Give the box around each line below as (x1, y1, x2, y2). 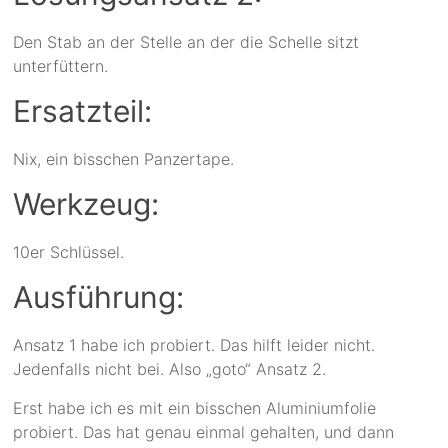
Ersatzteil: (13, 93, 153, 130)
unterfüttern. (13, 56, 109, 77)
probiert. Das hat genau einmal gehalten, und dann (13, 422, 395, 443)
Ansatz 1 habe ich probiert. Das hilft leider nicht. (13, 335, 376, 356)
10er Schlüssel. (13, 242, 125, 263)
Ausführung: (13, 279, 185, 316)
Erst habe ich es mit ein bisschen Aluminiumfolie (13, 398, 377, 419)
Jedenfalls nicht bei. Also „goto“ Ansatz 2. (13, 359, 327, 380)
